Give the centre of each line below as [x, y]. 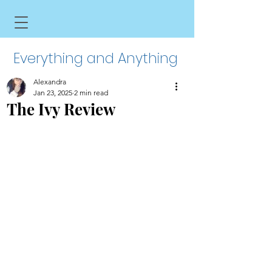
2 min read [91, 93]
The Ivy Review [61, 109]
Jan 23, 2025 [53, 93]
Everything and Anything [97, 58]
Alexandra [50, 82]
